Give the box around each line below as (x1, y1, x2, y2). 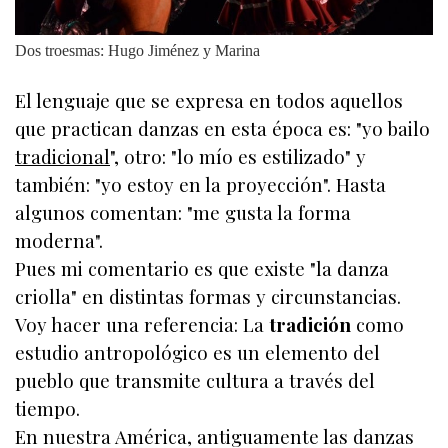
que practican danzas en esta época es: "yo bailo (15, 116, 430, 142)
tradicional (15, 144, 110, 170)
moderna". (15, 228, 103, 254)
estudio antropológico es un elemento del (15, 340, 380, 366)
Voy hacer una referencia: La (15, 312, 264, 338)
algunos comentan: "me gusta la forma (15, 200, 351, 226)
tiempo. (15, 396, 80, 422)
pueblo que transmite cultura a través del (15, 368, 375, 394)
